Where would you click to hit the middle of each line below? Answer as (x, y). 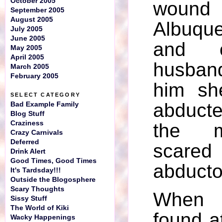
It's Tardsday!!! (36, 170)
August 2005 (32, 20)
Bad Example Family (45, 104)
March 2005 (30, 67)
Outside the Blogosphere (53, 180)
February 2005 (34, 76)
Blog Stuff (28, 114)
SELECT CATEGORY (45, 95)
